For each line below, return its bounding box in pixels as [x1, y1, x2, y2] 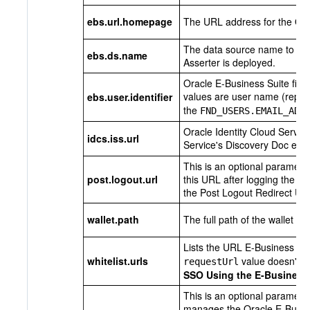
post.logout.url [87, 172, 158, 187]
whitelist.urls [87, 254, 148, 268]
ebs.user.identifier [87, 90, 172, 104]
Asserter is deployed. [183, 55, 275, 70]
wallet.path [87, 212, 139, 227]
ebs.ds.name [87, 48, 147, 63]
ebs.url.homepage [87, 15, 172, 29]
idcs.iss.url [87, 131, 139, 146]
